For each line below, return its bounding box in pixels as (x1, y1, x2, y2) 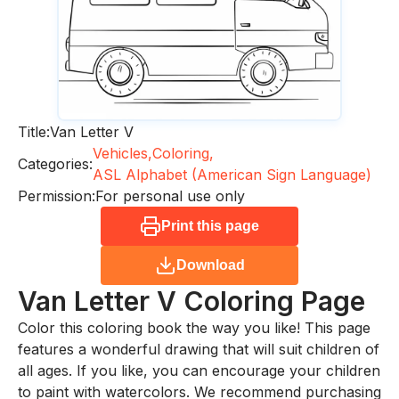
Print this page (161, 218, 259, 234)
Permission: (18, 187, 95, 206)
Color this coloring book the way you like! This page (18, 319, 370, 338)
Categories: (18, 155, 93, 174)
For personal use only (95, 187, 245, 206)
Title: (18, 123, 50, 142)
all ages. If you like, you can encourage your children (18, 362, 380, 380)
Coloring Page (183, 285, 365, 318)
